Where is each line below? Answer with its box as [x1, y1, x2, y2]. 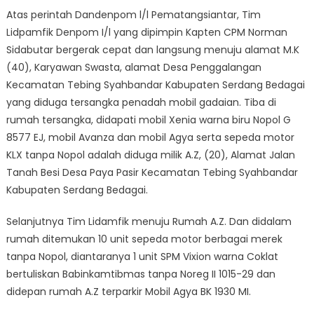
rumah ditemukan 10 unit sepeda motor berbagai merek [6, 231, 282, 246]
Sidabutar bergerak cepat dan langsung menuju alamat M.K [6, 42, 299, 57]
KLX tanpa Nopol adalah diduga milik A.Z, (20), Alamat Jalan [6, 147, 295, 162]
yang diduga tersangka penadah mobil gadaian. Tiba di [6, 95, 276, 109]
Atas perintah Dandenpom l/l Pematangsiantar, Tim [6, 7, 261, 22]
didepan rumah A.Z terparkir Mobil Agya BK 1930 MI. [6, 284, 251, 299]
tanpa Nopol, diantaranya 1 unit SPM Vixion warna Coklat [6, 249, 278, 264]
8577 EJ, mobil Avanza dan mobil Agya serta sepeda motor [6, 130, 294, 144]
